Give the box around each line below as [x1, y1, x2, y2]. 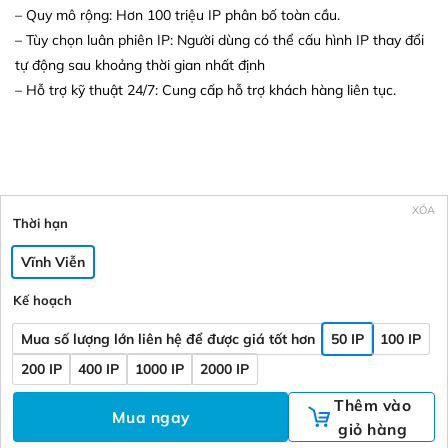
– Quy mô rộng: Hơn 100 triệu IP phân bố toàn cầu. [15, 6, 340, 25]
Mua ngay [111, 406, 190, 427]
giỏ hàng [338, 418, 408, 439]
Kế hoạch [13, 291, 72, 308]
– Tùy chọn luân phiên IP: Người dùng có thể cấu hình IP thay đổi [15, 31, 424, 50]
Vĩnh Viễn [21, 253, 85, 272]
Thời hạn [13, 214, 68, 231]
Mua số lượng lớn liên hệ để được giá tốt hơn [21, 330, 315, 349]
